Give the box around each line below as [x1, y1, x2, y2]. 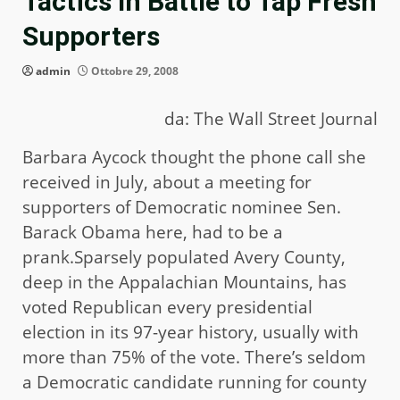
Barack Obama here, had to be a [22, 221, 283, 245]
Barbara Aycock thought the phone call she [22, 146, 366, 170]
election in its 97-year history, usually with [22, 321, 359, 345]
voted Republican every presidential [22, 296, 312, 320]
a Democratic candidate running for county [22, 371, 367, 395]
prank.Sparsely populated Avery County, [22, 246, 346, 270]
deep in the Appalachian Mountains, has [22, 271, 346, 295]
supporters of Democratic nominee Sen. [22, 196, 341, 220]
